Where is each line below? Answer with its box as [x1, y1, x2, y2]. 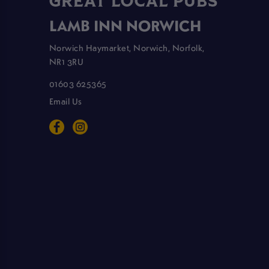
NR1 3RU [49, 55, 84, 67]
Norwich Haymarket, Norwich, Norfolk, [49, 41, 205, 53]
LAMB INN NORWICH [49, 15, 202, 36]
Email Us [49, 94, 82, 107]
